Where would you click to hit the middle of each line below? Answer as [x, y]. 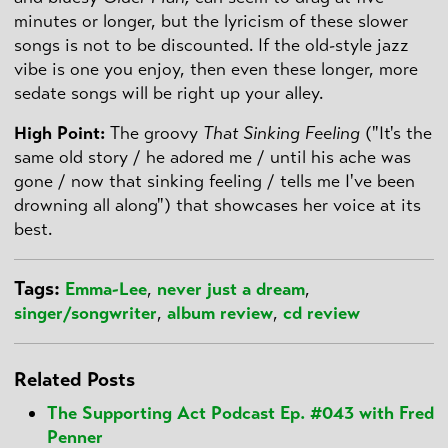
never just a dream [231, 289]
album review [220, 313]
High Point [57, 133]
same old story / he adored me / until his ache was [212, 157]
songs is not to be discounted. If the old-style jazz [211, 44]
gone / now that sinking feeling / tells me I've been [214, 181]
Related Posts [74, 379]
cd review [321, 313]
